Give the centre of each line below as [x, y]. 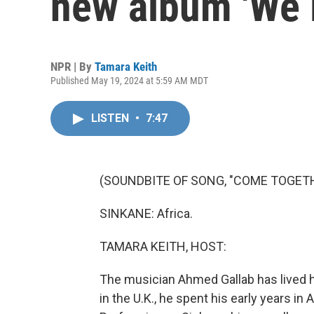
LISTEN [111, 118]
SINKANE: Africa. [146, 213]
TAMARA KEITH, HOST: [163, 246]
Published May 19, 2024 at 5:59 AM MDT [129, 81]
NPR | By [73, 67]
